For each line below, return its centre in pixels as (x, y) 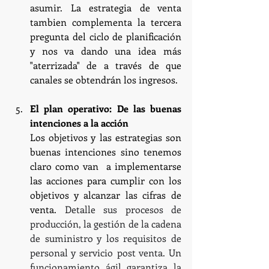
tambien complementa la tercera (106, 22)
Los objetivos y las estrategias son (106, 137)
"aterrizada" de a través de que (106, 65)
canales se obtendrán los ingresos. (104, 79)
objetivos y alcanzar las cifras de (106, 195)
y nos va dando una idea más (106, 50)
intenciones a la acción (79, 122)
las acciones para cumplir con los (106, 180)
